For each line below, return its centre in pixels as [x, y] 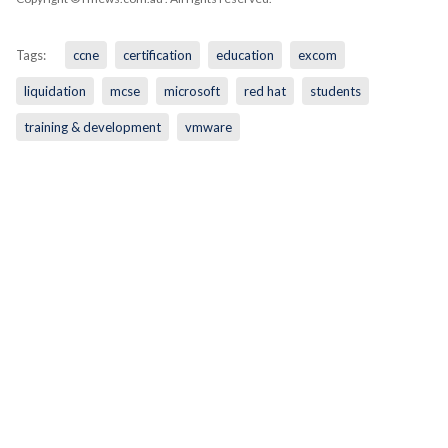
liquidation [54, 90]
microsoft [191, 90]
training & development [92, 126]
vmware [208, 126]
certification [157, 54]
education [244, 54]
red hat [264, 90]
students [335, 90]
